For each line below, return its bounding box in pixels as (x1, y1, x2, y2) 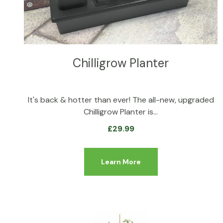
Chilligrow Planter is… (84, 106, 158, 117)
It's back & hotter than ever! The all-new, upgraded (27, 94, 214, 105)
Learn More (101, 157, 141, 166)
